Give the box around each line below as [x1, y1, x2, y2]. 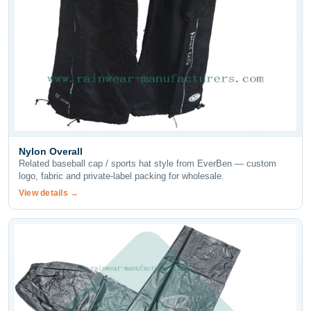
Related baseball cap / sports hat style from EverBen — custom [19, 158, 276, 169]
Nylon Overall [19, 146, 83, 158]
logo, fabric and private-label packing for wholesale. [19, 171, 224, 182]
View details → [19, 188, 79, 199]
